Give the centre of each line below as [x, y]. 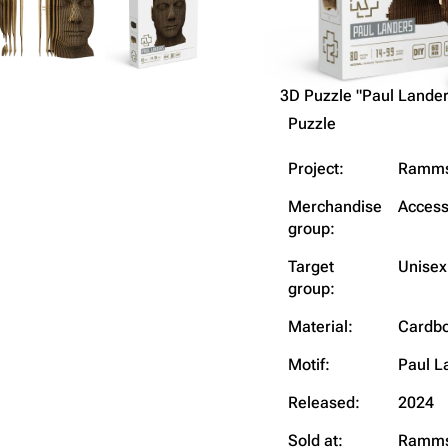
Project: [316, 168]
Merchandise [335, 206]
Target [311, 266]
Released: [324, 402]
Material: [320, 326]
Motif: [309, 364]
